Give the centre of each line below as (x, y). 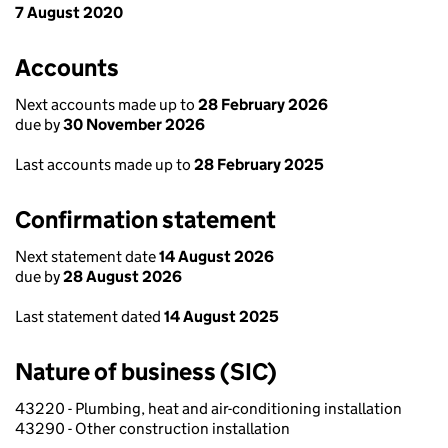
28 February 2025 (259, 164)
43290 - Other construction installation (152, 428)
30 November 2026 (134, 124)
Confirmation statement (145, 219)
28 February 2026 (263, 104)
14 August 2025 (221, 316)
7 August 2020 (69, 12)
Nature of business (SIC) (146, 371)
